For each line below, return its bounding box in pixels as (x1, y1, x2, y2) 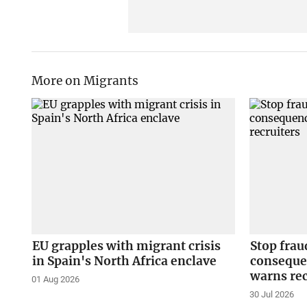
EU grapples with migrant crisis (32, 238, 221, 254)
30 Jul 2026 (249, 289, 295, 300)
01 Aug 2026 (31, 274, 79, 285)
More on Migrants (31, 73, 138, 89)
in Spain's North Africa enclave (32, 254, 217, 269)
